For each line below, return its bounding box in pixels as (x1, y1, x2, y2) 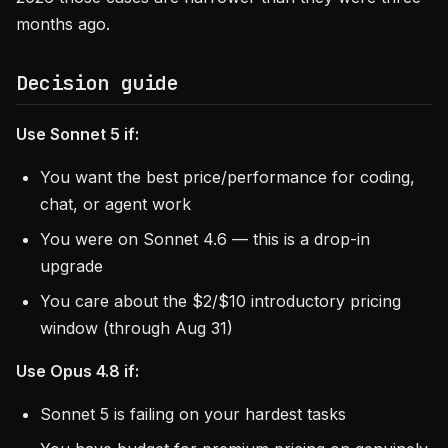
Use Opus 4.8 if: (16, 361, 139, 381)
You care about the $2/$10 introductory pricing (40, 291, 401, 311)
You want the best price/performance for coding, (40, 167, 415, 187)
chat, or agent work (40, 194, 191, 214)
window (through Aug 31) (40, 318, 233, 338)
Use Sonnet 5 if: (16, 124, 139, 144)
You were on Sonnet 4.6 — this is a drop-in (40, 229, 370, 249)
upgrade (40, 256, 103, 276)
